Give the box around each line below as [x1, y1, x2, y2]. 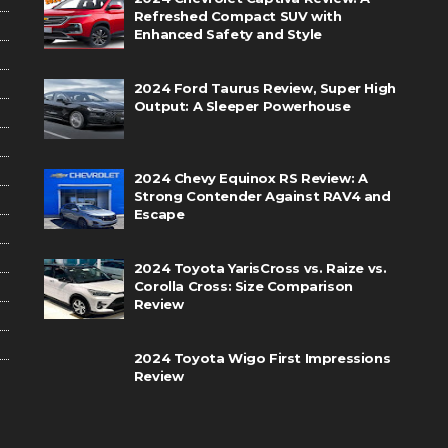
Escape [133, 206, 185, 222]
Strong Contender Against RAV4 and [133, 188, 391, 204]
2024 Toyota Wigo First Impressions [133, 350, 391, 366]
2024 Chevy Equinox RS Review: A [133, 170, 368, 186]
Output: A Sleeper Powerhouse [133, 98, 351, 114]
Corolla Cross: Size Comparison [133, 278, 353, 294]
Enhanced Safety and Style [133, 26, 322, 42]
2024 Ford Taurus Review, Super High [133, 80, 396, 96]
